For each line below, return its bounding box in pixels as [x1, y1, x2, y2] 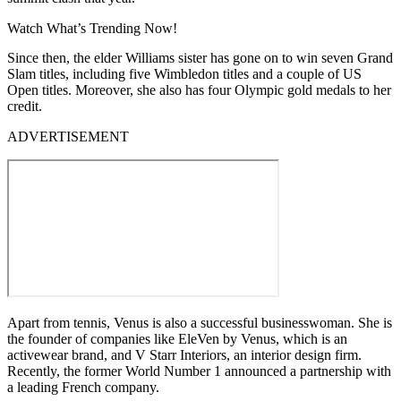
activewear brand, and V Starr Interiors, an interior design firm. [7, 346, 362, 363]
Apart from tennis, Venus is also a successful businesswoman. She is [7, 314, 392, 330]
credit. [7, 98, 42, 114]
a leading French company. [7, 379, 159, 395]
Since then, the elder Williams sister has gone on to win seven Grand [7, 49, 393, 65]
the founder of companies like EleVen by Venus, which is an [7, 330, 347, 346]
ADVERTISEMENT [7, 128, 129, 144]
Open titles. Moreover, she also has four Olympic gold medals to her [7, 81, 391, 98]
